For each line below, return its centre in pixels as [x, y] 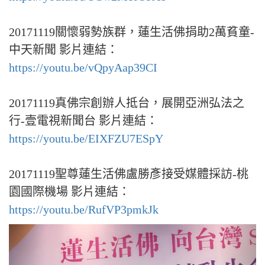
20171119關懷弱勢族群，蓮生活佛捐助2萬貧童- [132, 32]
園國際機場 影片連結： [70, 192]
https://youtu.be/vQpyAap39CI [83, 67]
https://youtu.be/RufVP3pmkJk [84, 209]
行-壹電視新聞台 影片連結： [83, 121]
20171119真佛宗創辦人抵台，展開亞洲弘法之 [127, 103]
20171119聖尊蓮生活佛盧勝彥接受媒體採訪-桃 [129, 174]
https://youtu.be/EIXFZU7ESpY [86, 138]
